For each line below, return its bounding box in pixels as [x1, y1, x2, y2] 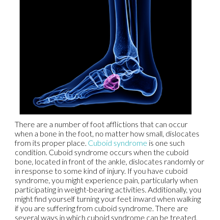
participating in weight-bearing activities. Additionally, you [15, 184, 201, 194]
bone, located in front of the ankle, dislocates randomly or [15, 156, 204, 166]
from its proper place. [15, 137, 88, 147]
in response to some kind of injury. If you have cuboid [15, 165, 188, 175]
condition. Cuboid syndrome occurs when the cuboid [15, 147, 189, 157]
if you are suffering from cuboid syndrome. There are [15, 203, 188, 213]
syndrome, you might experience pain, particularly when [15, 175, 198, 185]
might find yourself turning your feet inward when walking [15, 193, 201, 203]
